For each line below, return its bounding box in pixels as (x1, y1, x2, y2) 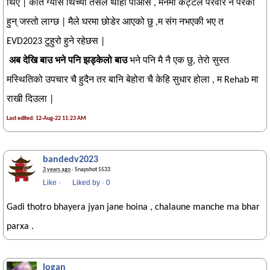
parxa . (7, 222, 34, 231)
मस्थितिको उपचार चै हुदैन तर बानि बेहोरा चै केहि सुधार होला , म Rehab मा (7, 75, 259, 85)
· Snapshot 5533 (71, 166, 110, 173)
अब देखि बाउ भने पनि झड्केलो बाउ (9, 56, 127, 66)
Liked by (72, 178, 100, 187)
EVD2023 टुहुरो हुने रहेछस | (7, 37, 105, 46)
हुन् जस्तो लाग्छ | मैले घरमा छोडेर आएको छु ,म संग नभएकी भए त (7, 17, 226, 27)
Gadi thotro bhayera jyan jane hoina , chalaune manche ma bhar (7, 202, 260, 212)
